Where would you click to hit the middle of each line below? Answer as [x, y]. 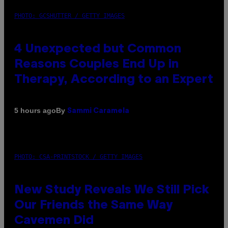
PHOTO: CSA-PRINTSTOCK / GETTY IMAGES [78, 156]
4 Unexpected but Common [98, 49]
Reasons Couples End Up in [96, 64]
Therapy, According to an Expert [114, 80]
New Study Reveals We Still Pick [112, 190]
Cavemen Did [54, 221]
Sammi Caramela [98, 111]
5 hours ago [35, 111]
